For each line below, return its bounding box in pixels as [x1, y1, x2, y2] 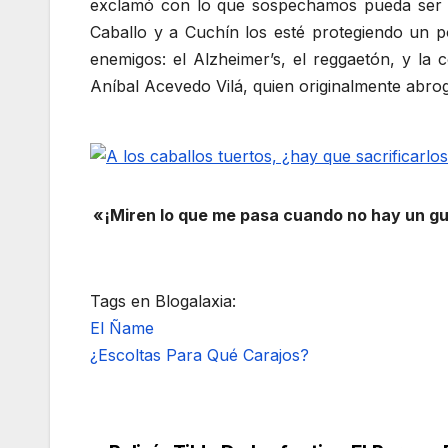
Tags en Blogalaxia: [90, 291, 236, 312]
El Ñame [90, 318, 154, 339]
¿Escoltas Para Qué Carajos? [90, 345, 309, 366]
